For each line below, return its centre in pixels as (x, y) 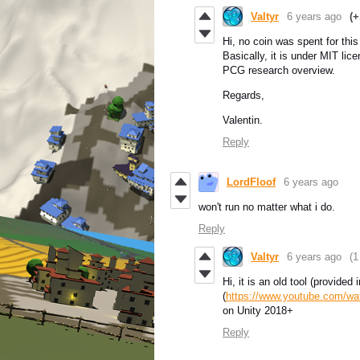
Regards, (243, 96)
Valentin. (243, 121)
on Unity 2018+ (258, 311)
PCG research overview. (279, 71)
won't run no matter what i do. (267, 207)
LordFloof (251, 182)
